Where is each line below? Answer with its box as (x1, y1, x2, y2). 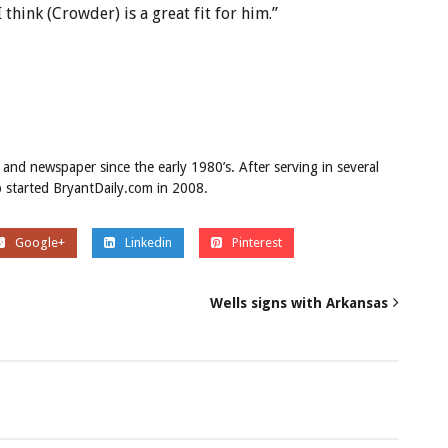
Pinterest (231, 234, 282, 250)
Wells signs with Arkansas (210, 294, 388, 311)
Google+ (14, 234, 65, 250)
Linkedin (124, 234, 172, 250)
